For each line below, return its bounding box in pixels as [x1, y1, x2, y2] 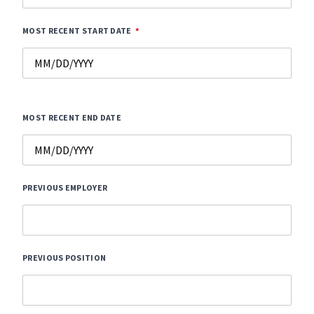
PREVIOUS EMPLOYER [22, 182, 108, 193]
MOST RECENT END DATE [22, 112, 121, 123]
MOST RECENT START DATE [22, 25, 132, 36]
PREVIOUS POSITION [22, 252, 107, 263]
